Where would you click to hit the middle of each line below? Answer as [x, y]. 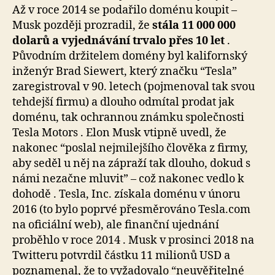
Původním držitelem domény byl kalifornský [130, 56]
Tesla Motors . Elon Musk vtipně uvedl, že [119, 133]
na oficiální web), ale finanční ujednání [116, 225]
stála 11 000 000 [194, 25]
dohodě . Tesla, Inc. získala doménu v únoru [126, 194]
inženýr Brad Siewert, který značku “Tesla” [125, 71]
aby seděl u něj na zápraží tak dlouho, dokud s [131, 163]
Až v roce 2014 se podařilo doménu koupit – [125, 10]
